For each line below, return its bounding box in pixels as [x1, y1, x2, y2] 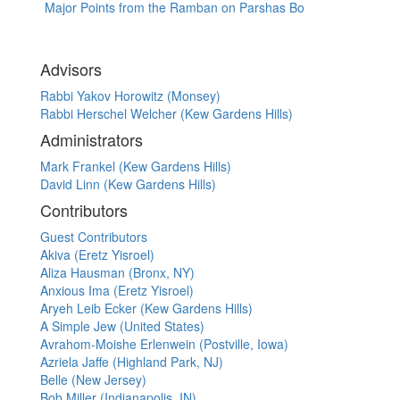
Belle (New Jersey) [40, 371, 146, 389]
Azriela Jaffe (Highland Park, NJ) [40, 353, 223, 371]
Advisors [40, 57, 102, 81]
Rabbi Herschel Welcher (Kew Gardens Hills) [40, 104, 293, 123]
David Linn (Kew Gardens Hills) [40, 175, 216, 194]
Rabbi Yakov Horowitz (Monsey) [40, 87, 221, 105]
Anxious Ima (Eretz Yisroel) [40, 281, 194, 300]
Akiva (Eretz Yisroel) [40, 246, 154, 264]
